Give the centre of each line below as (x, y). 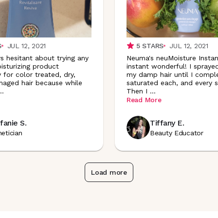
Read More (144, 100)
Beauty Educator (177, 133)
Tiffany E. (167, 123)
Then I (137, 91)
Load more (109, 172)
